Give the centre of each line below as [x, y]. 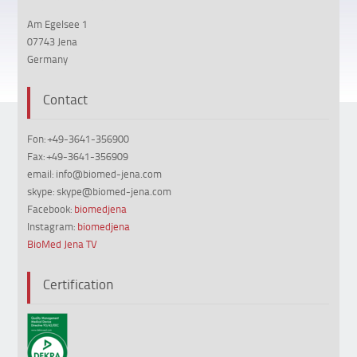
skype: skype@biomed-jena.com [100, 192]
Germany [48, 59]
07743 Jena [53, 42]
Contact [66, 99]
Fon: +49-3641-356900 [78, 139]
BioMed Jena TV [63, 244]
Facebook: [51, 209]
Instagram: [53, 227]
